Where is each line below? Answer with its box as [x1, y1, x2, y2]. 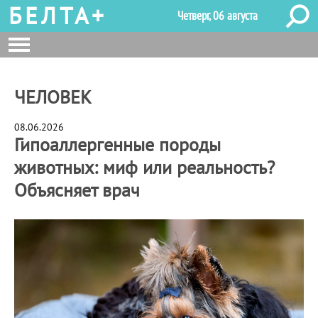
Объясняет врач [14, 178, 140, 202]
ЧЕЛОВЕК [14, 85, 92, 109]
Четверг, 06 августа [177, 8, 258, 23]
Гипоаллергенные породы [14, 133, 221, 156]
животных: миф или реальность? [14, 155, 275, 179]
